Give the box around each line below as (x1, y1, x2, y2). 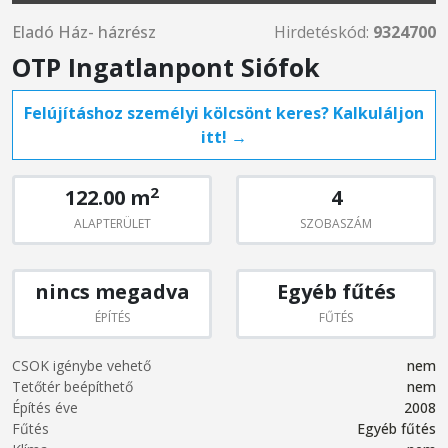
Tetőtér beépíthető (12, 377, 133, 396)
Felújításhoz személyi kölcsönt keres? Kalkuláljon (24, 102, 424, 124)
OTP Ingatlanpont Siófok (12, 50, 320, 84)
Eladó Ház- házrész (12, 21, 156, 43)
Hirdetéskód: (274, 21, 373, 43)
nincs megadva (34, 278, 190, 305)
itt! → (201, 126, 247, 148)
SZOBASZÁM (300, 215, 372, 232)
